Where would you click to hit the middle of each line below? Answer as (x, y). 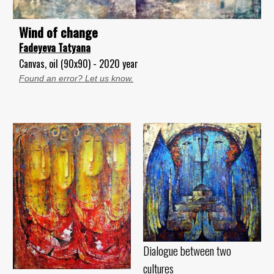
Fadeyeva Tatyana (55, 47)
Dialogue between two (187, 251)
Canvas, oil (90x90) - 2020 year (79, 63)
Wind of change (58, 32)
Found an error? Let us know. (76, 78)
